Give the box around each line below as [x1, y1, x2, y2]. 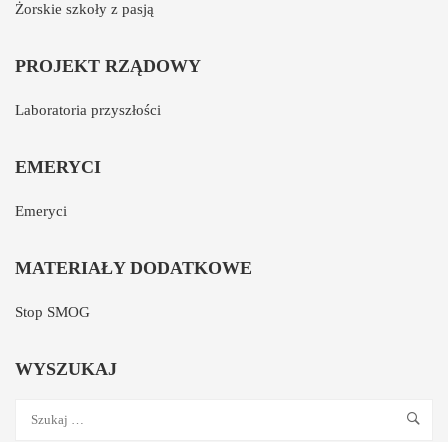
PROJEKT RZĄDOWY [15, 56, 201, 76]
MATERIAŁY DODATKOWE [15, 258, 252, 278]
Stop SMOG [15, 304, 90, 320]
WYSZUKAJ [15, 359, 117, 379]
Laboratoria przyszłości [15, 102, 161, 118]
